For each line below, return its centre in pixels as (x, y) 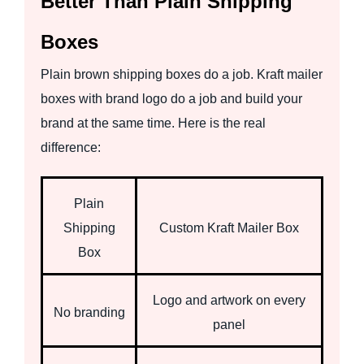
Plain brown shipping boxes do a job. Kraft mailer (182, 74)
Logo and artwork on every (229, 300)
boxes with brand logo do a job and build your (171, 98)
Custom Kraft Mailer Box (229, 227)
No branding (89, 312)
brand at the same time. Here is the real (153, 123)
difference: (71, 147)
